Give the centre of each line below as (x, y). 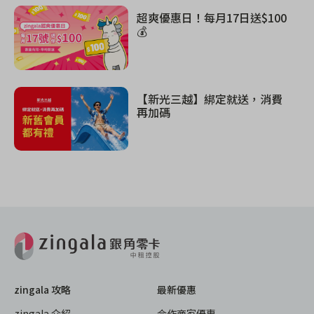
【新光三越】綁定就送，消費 (210, 98)
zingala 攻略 (42, 290)
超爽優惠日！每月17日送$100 (212, 17)
